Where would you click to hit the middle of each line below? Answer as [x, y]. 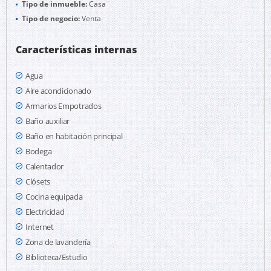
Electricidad [45, 212]
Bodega [39, 151]
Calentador [44, 166]
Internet [40, 227]
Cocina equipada [54, 197]
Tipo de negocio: [51, 18]
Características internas [77, 50]
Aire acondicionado [58, 91]
